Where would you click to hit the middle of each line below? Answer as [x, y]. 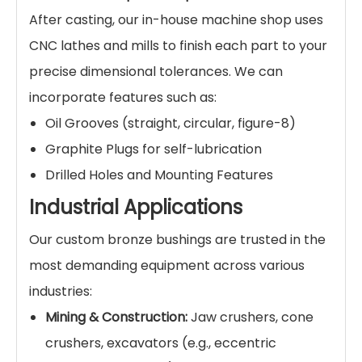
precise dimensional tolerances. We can [156, 71]
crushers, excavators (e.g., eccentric [161, 343]
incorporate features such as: [123, 97]
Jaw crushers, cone [250, 317]
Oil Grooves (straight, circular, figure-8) [170, 123]
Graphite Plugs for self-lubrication [154, 149]
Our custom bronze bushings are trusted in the [177, 239]
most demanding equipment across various [167, 265]
